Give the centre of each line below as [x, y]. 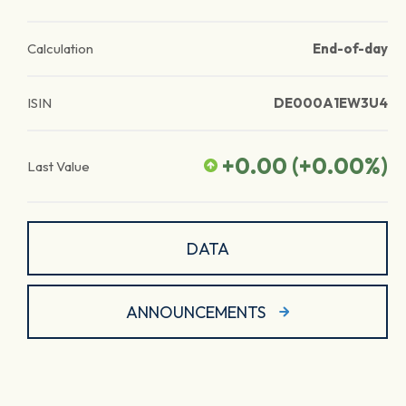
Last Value [58, 166]
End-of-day [350, 48]
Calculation [60, 48]
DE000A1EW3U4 [331, 103]
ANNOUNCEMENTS [195, 312]
